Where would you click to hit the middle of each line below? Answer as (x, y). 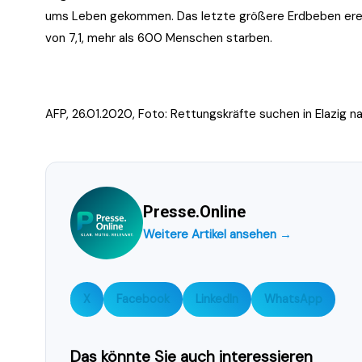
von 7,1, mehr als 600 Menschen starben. (159, 38)
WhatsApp (293, 299)
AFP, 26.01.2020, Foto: (108, 114)
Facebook (143, 299)
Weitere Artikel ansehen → (217, 234)
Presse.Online (194, 211)
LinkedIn (217, 299)
